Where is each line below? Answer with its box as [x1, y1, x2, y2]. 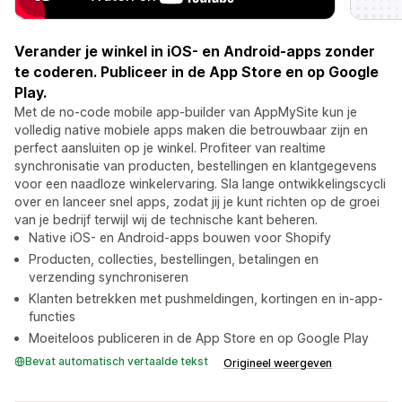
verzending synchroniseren [29, 269, 188, 285]
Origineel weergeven [223, 356, 332, 371]
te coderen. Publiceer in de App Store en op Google [14, 63, 379, 82]
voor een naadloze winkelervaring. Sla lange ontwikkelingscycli [14, 176, 386, 192]
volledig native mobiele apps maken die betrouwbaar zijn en [14, 122, 368, 138]
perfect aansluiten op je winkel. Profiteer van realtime [14, 140, 326, 156]
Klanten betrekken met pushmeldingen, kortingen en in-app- [29, 291, 383, 307]
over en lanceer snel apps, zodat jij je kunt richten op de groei [14, 194, 380, 210]
